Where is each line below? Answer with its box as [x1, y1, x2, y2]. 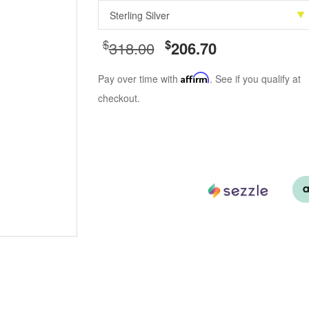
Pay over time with [97, 72, 181, 86]
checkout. [97, 91, 140, 105]
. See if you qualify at [209, 72, 301, 86]
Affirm [180, 72, 210, 83]
